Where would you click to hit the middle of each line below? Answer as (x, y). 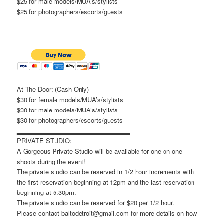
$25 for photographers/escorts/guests (70, 12)
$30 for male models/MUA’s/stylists (68, 110)
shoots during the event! (51, 161)
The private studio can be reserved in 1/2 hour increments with (106, 171)
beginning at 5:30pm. (47, 192)
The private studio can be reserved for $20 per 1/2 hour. (96, 202)
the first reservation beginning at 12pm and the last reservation (106, 182)
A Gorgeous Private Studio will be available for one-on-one (100, 151)
